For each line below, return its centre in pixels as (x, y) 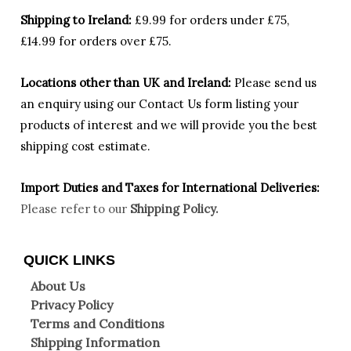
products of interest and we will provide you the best (169, 125)
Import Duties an (68, 188)
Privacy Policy (72, 305)
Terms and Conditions (98, 324)
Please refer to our (75, 209)
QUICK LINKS (69, 260)
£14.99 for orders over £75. (96, 41)
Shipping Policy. (174, 209)
